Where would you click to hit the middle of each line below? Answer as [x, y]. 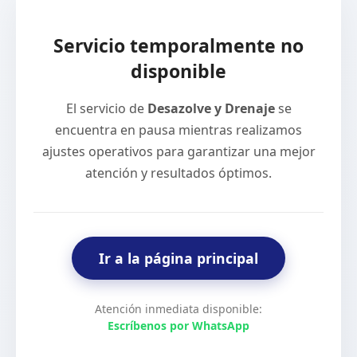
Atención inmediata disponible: [178, 309]
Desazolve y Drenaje [211, 109]
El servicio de [106, 109]
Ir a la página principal [178, 259]
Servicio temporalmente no [178, 46]
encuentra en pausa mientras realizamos [178, 130]
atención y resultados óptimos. [178, 173]
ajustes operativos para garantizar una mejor [178, 152]
